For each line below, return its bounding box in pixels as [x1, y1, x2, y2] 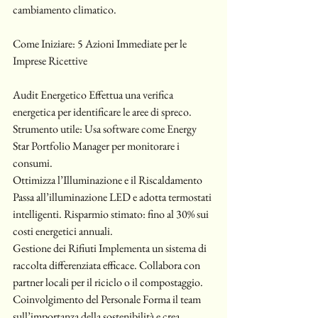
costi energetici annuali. [13, 224, 113, 238]
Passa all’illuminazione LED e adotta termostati [13, 190, 214, 204]
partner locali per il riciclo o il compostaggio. [13, 275, 203, 290]
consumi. [13, 155, 53, 170]
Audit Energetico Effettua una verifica [13, 87, 175, 102]
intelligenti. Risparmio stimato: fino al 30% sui [13, 207, 211, 221]
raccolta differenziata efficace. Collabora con [13, 258, 202, 273]
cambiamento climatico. [13, 2, 116, 17]
